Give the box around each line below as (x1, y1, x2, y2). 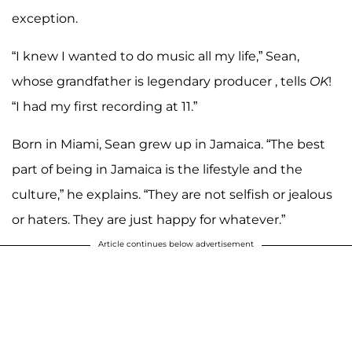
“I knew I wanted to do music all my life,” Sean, (12, 48, 299, 64)
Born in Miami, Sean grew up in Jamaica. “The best (12, 136, 325, 152)
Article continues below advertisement (98, 238, 254, 249)
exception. (12, 10, 78, 26)
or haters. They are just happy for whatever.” (12, 211, 285, 227)
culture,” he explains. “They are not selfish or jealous (12, 186, 332, 202)
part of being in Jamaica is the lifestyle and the (12, 161, 302, 177)
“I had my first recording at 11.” (12, 98, 197, 114)
